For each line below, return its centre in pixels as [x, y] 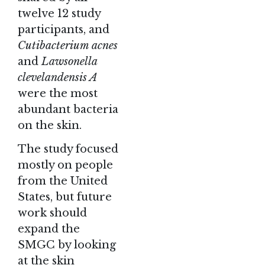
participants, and [64, 29]
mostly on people [65, 165]
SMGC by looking [67, 245]
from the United [63, 181]
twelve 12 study [59, 13]
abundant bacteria [68, 109]
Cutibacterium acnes [68, 45]
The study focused [68, 149]
